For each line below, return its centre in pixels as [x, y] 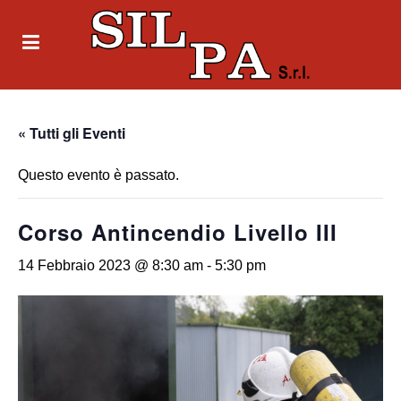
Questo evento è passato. [98, 175]
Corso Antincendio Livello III [178, 232]
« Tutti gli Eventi [72, 133]
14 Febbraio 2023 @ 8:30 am [111, 265]
